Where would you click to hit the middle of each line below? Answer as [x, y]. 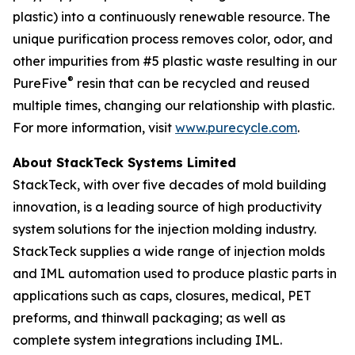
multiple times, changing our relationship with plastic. [174, 105]
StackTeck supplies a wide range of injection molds [169, 251]
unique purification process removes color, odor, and [173, 39]
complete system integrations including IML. [147, 340]
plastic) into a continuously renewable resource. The [172, 17]
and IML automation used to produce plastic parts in [175, 273]
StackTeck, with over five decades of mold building [170, 185]
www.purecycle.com [236, 128]
